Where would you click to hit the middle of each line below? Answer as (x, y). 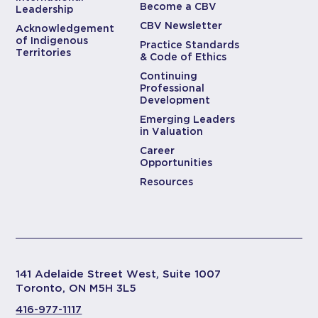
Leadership (45, 9)
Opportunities (176, 163)
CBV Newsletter (181, 26)
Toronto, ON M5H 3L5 (76, 288)
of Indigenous (52, 40)
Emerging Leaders (188, 119)
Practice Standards (190, 45)
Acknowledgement (65, 28)
